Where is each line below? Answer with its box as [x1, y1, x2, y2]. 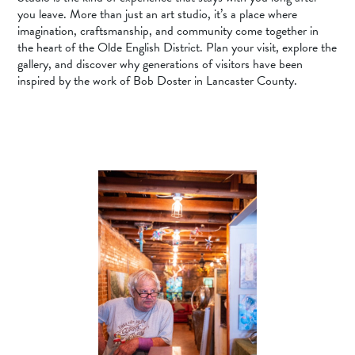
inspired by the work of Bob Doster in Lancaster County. [17, 71, 298, 91]
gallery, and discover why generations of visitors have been [17, 55, 303, 74]
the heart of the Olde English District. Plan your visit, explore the [17, 38, 338, 58]
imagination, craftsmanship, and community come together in [17, 21, 319, 41]
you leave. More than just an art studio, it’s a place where [17, 5, 298, 25]
